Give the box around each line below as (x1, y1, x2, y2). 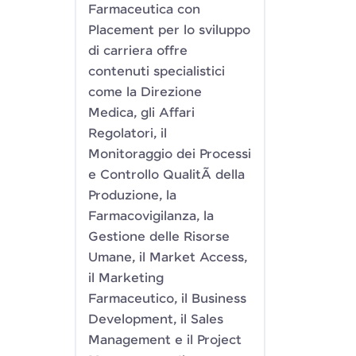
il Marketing (88, 271, 164, 286)
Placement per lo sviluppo (88, 23, 250, 38)
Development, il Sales (88, 312, 223, 327)
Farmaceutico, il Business (88, 292, 246, 307)
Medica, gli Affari (88, 106, 195, 121)
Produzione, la (88, 188, 176, 203)
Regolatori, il (88, 126, 167, 141)
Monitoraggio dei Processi (88, 147, 251, 162)
